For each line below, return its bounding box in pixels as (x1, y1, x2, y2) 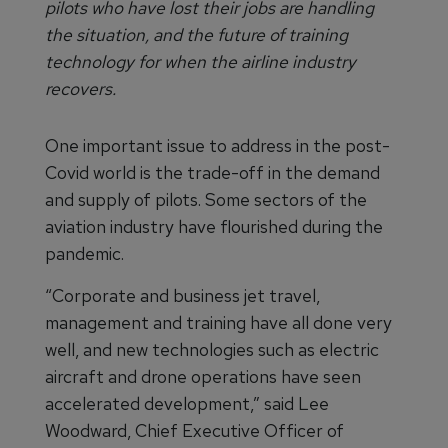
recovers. (45, 77, 116, 100)
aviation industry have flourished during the (45, 215, 383, 238)
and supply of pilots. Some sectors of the (45, 188, 367, 211)
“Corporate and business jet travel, (45, 284, 320, 307)
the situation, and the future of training (45, 23, 348, 46)
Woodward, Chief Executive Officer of (45, 419, 344, 442)
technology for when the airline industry (45, 50, 356, 73)
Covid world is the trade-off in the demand (45, 161, 380, 184)
